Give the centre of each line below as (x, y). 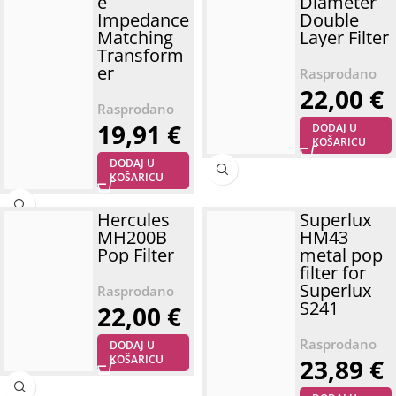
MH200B (132, 238)
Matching (135, 38)
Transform (141, 56)
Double (329, 20)
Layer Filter (344, 38)
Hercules (133, 220)
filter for (333, 273)
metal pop (341, 255)
